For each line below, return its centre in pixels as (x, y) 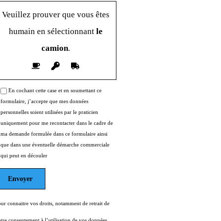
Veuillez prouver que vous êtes (55, 15)
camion (55, 48)
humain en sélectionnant (51, 32)
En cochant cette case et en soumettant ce (55, 90)
